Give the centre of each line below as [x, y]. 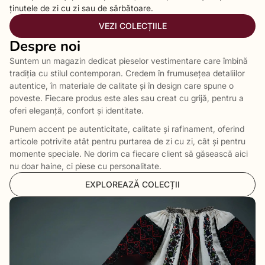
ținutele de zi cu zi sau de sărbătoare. [81, 8]
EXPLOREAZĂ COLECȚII [132, 184]
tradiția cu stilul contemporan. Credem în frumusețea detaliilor [127, 73]
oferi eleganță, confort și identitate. [77, 110]
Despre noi [45, 46]
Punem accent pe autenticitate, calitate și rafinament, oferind [127, 129]
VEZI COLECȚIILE [132, 26]
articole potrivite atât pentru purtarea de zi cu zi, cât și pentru [127, 141]
